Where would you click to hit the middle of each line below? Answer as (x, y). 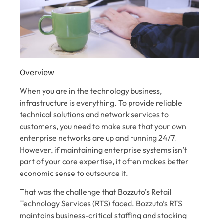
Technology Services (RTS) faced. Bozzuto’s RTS (101, 204)
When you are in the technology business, (91, 91)
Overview (37, 72)
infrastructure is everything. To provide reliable (101, 102)
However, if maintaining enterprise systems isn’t (103, 149)
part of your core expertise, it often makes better (104, 161)
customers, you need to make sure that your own (103, 126)
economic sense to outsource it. (74, 173)
